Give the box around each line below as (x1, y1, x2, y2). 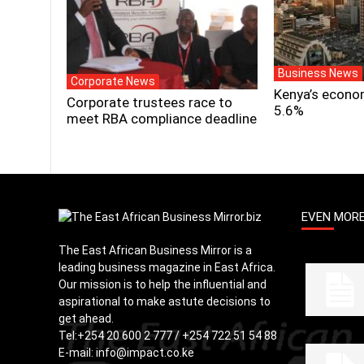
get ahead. (58, 312, 114, 325)
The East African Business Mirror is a (58, 244, 252, 257)
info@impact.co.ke (96, 346, 194, 359)
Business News (278, 67, 358, 80)
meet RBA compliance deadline (67, 110, 257, 127)
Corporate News (71, 75, 155, 88)
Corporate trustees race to (67, 94, 232, 110)
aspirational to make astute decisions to (58, 295, 271, 308)
